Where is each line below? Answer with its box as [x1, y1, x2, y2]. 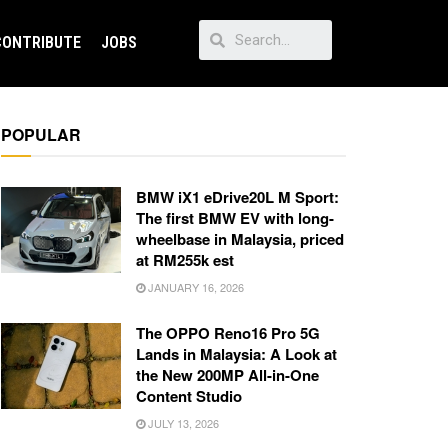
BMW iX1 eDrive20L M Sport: [136, 186, 339, 209]
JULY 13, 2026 [145, 415, 219, 432]
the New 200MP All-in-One [136, 364, 319, 387]
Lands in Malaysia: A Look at [136, 343, 337, 366]
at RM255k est [136, 249, 234, 272]
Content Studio [136, 385, 242, 408]
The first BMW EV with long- [136, 207, 334, 230]
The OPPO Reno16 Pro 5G [136, 322, 320, 345]
